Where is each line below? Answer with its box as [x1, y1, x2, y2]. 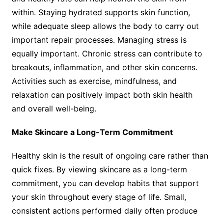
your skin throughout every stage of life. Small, [11, 192, 186, 202]
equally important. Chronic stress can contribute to [11, 49, 202, 59]
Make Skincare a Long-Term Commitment [11, 127, 173, 137]
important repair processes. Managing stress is [11, 35, 187, 45]
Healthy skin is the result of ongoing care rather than [11, 151, 208, 161]
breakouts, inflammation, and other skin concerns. [11, 62, 197, 73]
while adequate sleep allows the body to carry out [11, 21, 199, 31]
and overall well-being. [11, 104, 99, 114]
